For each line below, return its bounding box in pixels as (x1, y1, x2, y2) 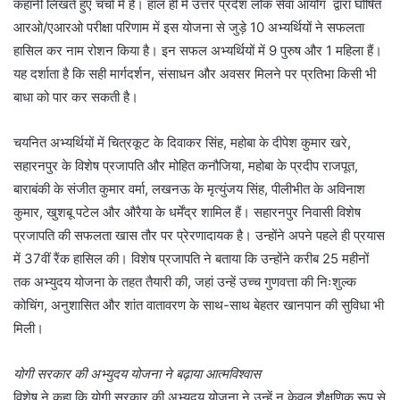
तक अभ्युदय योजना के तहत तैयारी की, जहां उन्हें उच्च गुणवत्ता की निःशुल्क (13, 273, 356, 290)
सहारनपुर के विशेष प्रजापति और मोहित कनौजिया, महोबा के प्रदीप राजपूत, (13, 157, 358, 174)
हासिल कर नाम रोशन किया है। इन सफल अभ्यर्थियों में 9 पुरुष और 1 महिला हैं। (13, 42, 382, 59)
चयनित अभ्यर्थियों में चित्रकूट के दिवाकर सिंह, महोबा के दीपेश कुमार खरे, (13, 134, 351, 151)
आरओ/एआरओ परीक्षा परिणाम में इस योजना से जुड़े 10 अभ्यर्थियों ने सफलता (13, 19, 364, 36)
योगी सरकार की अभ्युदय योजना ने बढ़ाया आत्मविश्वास (13, 365, 261, 382)
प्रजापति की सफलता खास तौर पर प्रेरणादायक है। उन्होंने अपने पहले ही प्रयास (13, 227, 385, 244)
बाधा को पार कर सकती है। (13, 88, 142, 105)
